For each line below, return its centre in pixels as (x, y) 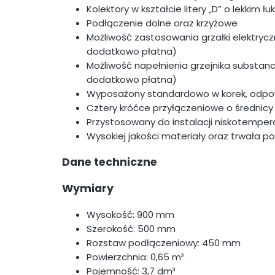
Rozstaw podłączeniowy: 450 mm (164, 242)
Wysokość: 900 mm (130, 214)
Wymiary (88, 189)
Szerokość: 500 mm (131, 228)
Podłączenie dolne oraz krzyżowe (162, 23)
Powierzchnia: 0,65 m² (135, 257)
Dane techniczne (110, 162)
